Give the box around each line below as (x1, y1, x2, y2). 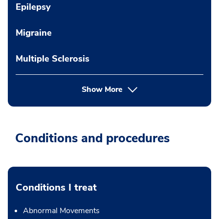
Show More (81, 84, 123, 95)
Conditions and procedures (15, 130, 170, 147)
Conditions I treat (16, 180, 97, 194)
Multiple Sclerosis (16, 52, 89, 65)
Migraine (16, 26, 52, 39)
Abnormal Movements (23, 205, 100, 216)
